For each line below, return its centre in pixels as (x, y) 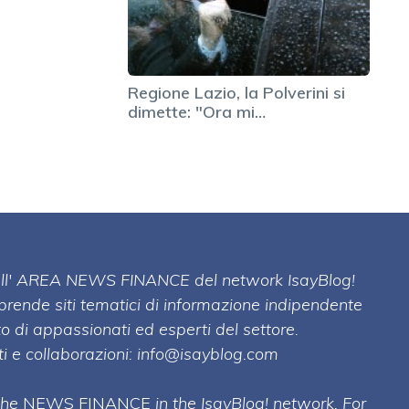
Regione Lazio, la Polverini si (236, 92)
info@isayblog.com (208, 354)
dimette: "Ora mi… (197, 111)
